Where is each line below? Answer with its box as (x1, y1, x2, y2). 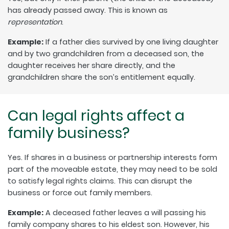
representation (8, 16, 62, 27)
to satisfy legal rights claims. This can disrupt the (8, 175, 192, 186)
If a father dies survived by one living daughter (43, 36, 218, 47)
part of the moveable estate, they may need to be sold (8, 164, 217, 174)
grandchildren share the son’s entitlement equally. (8, 72, 195, 82)
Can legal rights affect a (8, 105, 185, 126)
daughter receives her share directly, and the (8, 60, 175, 71)
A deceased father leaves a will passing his (43, 207, 206, 218)
